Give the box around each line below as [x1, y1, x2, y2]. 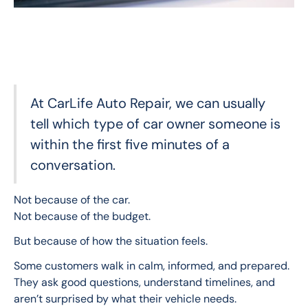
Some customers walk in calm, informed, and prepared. [14, 258, 292, 274]
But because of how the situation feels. [14, 234, 208, 249]
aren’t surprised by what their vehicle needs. [14, 291, 236, 307]
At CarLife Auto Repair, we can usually [30, 94, 265, 113]
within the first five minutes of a [30, 135, 230, 154]
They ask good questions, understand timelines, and [14, 275, 278, 290]
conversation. [30, 156, 115, 175]
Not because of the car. [14, 192, 130, 208]
